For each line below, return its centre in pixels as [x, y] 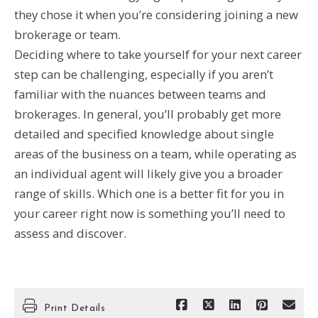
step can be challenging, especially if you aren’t [143, 75]
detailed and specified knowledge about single [144, 134]
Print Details [75, 308]
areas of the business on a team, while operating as [155, 154]
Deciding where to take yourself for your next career [158, 55]
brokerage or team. [67, 35]
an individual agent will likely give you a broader [148, 174]
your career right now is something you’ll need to [149, 214]
